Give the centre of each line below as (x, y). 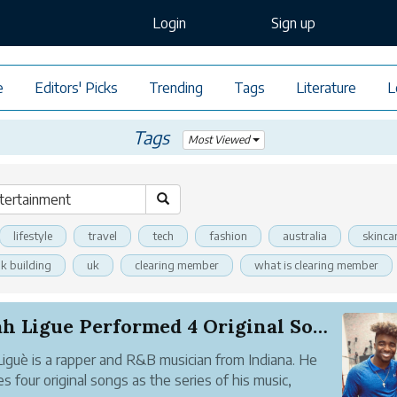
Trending (176, 88)
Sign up (294, 23)
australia (305, 236)
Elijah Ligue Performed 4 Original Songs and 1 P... (320, 326)
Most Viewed (220, 139)
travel (102, 236)
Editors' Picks (76, 88)
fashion (228, 236)
